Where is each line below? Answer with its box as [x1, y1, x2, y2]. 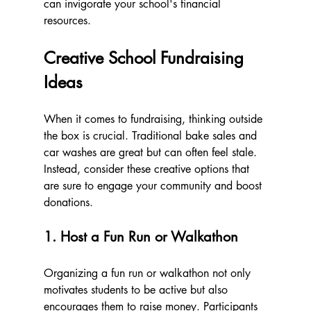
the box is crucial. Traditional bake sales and [43, 128, 260, 143]
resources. [43, 13, 91, 28]
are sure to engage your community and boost [43, 178, 265, 193]
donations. [43, 195, 93, 210]
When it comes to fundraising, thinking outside [43, 112, 266, 126]
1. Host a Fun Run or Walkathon [43, 228, 238, 246]
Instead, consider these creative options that [43, 162, 253, 176]
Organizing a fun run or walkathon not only [43, 266, 254, 280]
